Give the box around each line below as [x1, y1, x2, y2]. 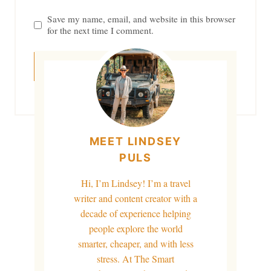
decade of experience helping [80, 207, 191, 220]
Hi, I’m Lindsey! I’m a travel [80, 177, 191, 190]
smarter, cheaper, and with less [77, 237, 194, 250]
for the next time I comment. [47, 24, 154, 37]
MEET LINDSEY [89, 135, 182, 148]
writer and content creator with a [74, 192, 197, 205]
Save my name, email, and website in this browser [47, 13, 236, 25]
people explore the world [88, 222, 183, 235]
